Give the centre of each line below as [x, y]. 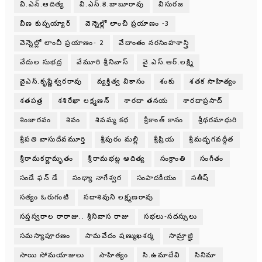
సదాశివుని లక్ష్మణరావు [119, 197]
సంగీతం [212, 158]
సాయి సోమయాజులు [52, 255]
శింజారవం [35, 120]
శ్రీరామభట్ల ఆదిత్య [117, 158]
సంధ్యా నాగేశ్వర [97, 178]
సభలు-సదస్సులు [171, 216]
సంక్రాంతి [173, 158]
